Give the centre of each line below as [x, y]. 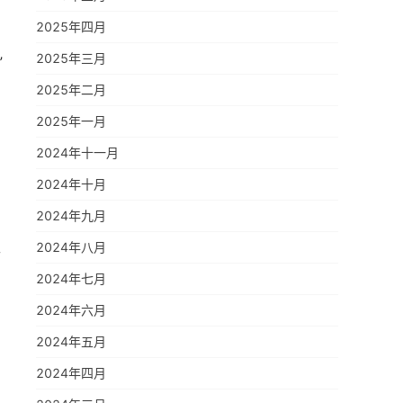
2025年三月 [71, 58]
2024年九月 [71, 215]
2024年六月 [71, 310]
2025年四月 [71, 27]
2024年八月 [71, 247]
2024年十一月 [77, 152]
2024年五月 [71, 341]
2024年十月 [71, 184]
